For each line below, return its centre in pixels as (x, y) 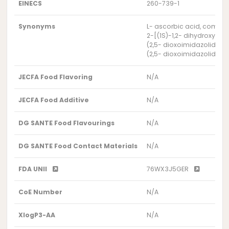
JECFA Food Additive (54, 100)
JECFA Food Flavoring (56, 77)
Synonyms (37, 27)
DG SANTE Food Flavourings (67, 123)
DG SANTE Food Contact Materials (78, 146)
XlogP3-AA (37, 215)
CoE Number (41, 192)
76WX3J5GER (169, 169)
